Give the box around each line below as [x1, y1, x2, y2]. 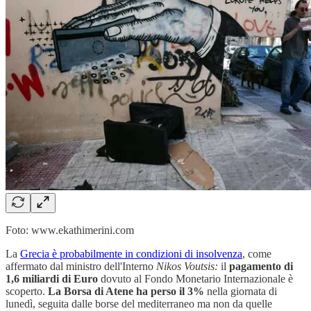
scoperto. [6, 285, 48, 297]
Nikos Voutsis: [156, 260, 218, 272]
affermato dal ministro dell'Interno [6, 260, 156, 272]
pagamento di [229, 260, 293, 272]
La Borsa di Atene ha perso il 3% [48, 285, 204, 297]
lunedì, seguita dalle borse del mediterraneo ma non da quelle [6, 297, 272, 310]
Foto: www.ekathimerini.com [6, 224, 134, 236]
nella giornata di [204, 285, 277, 297]
